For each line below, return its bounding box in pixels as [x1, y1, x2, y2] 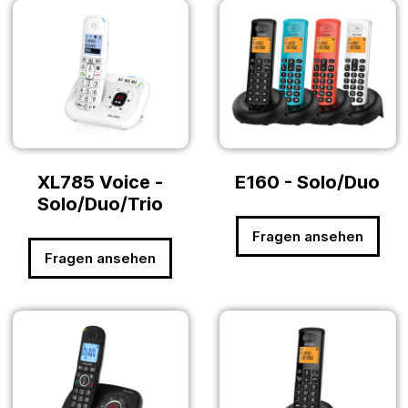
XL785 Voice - [37, 171, 164, 194]
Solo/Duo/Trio [37, 193, 164, 216]
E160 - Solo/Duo [235, 171, 381, 194]
